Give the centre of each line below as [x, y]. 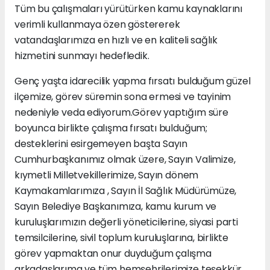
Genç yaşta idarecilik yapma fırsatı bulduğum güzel [133, 81]
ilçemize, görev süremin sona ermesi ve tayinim [123, 97]
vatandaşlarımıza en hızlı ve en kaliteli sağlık [116, 40]
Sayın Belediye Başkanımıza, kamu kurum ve [116, 207]
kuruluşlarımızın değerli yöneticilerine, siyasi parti [126, 222]
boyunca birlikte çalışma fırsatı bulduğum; [111, 128]
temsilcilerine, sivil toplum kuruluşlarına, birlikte [122, 238]
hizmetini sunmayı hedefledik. [82, 56]
